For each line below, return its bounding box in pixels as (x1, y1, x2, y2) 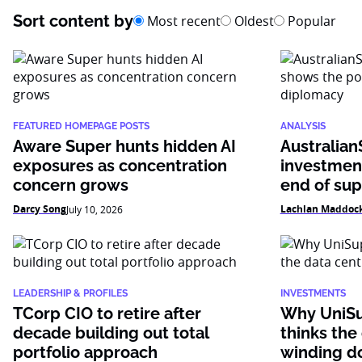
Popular (284, 12, 336, 30)
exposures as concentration (13, 156, 227, 175)
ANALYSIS (280, 120, 326, 132)
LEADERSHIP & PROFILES (13, 288, 128, 299)
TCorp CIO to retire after (13, 304, 201, 323)
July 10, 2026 (66, 203, 123, 216)
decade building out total (13, 323, 208, 343)
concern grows (13, 175, 128, 195)
